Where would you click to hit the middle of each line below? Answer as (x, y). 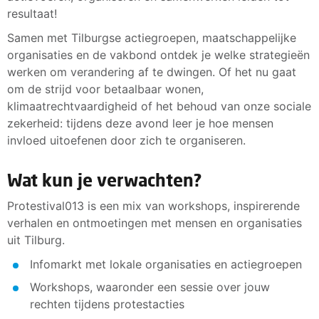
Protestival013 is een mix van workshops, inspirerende (153, 206)
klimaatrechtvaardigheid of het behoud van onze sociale (159, 106)
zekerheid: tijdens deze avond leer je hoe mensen (140, 123)
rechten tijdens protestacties (107, 304)
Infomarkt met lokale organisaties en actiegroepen (166, 264)
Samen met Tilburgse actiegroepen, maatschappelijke (152, 38)
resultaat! (32, 14)
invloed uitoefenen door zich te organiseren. (126, 140)
